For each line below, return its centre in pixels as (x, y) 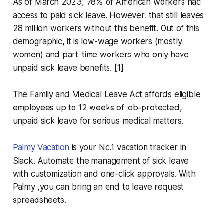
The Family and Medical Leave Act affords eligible (106, 94)
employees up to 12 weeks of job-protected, (97, 107)
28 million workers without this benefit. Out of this (106, 28)
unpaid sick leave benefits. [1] (68, 67)
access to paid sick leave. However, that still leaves (108, 15)
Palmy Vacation (41, 147)
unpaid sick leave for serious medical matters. (99, 120)
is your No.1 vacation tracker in (128, 147)
